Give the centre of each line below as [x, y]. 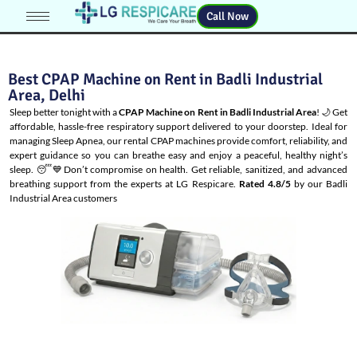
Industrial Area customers [63, 198]
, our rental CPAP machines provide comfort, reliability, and [226, 141]
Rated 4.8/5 [265, 184]
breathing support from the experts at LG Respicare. [124, 184]
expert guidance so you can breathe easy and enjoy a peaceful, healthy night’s [178, 155]
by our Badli [319, 184]
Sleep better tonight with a [65, 112]
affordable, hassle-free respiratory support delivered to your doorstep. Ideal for [178, 126]
